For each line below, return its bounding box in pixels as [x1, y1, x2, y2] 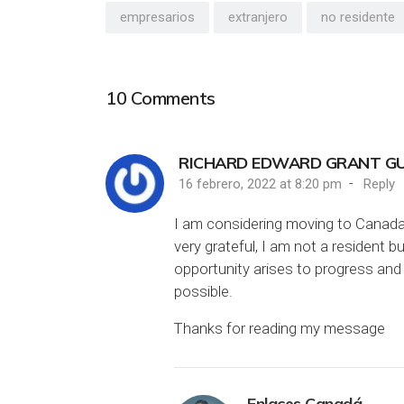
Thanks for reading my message [174, 318, 385, 337]
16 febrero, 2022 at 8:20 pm [179, 175, 345, 192]
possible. [174, 281, 233, 300]
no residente [321, 8, 395, 25]
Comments [126, 86, 216, 109]
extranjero [228, 8, 288, 25]
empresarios [120, 8, 195, 25]
